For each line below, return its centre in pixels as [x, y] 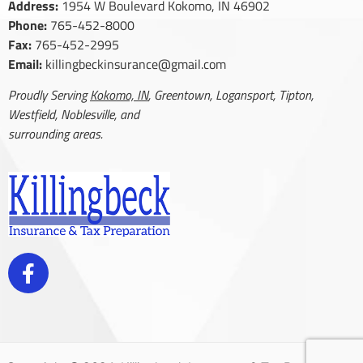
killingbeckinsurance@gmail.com [136, 64]
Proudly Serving [49, 95]
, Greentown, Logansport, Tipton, [231, 95]
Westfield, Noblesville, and [74, 115]
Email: [25, 64]
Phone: [28, 25]
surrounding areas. [56, 134]
